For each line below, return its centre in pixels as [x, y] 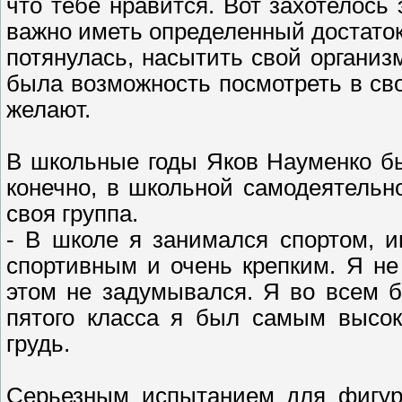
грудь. [38, 344]
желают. [48, 110]
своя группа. [72, 214]
